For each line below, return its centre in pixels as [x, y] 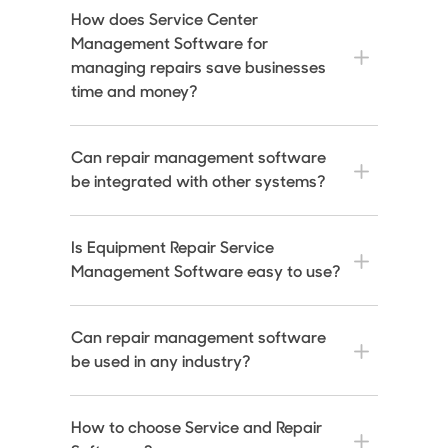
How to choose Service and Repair [197, 429]
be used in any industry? [161, 363]
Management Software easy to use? [206, 273]
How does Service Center [165, 21]
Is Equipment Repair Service [173, 249]
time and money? [135, 93]
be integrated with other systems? [199, 183]
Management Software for [170, 45]
